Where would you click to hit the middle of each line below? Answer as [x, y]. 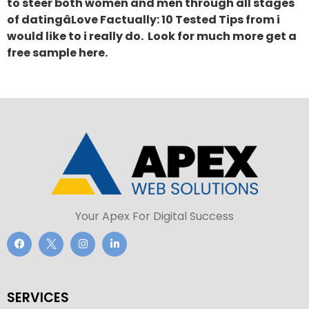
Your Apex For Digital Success [154, 216]
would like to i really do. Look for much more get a [152, 37]
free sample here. [57, 53]
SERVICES [38, 297]
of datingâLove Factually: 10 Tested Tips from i [143, 20]
